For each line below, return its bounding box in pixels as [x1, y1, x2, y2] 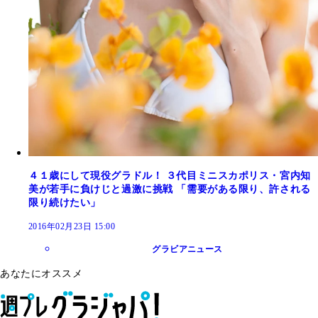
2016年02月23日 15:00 [28, 221, 116, 231]
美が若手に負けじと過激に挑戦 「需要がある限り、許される [28, 183, 311, 194]
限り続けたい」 [28, 197, 101, 208]
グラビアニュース [152, 243, 223, 254]
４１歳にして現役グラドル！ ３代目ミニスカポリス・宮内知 [28, 170, 311, 181]
